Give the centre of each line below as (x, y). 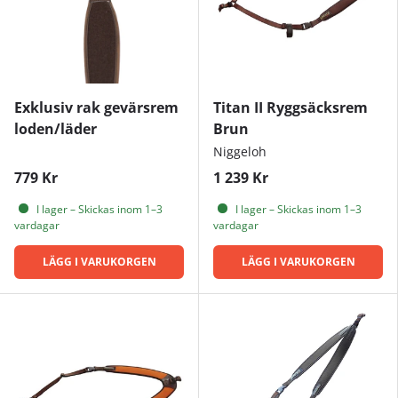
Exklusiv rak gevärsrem (96, 107)
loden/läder (56, 128)
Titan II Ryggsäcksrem (291, 107)
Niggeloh (240, 151)
